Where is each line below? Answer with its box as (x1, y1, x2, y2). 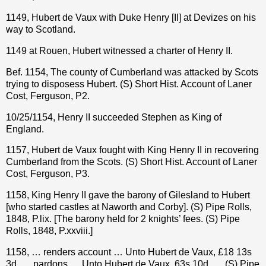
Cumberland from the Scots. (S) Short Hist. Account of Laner (6, 157, 257, 167)
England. (6, 123, 44, 134)
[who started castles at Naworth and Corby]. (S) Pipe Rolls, (6, 202, 252, 213)
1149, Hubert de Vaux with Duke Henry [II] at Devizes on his (6, 12, 256, 23)
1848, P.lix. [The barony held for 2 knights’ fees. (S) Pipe (6, 214, 240, 224)
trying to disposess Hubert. (6, 78, 120, 89)
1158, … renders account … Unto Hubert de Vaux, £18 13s (6, 247, 252, 258)
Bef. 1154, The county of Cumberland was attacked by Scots (6, 66, 258, 77)
